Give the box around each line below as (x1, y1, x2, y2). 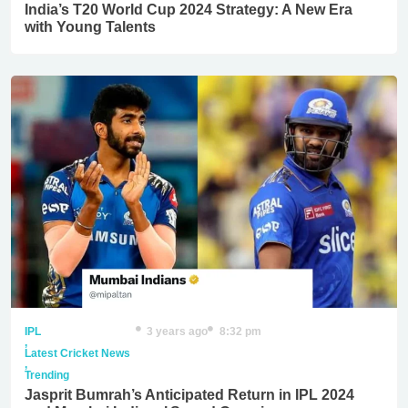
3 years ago (147, 324, 209, 338)
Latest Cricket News (24, 346, 130, 360)
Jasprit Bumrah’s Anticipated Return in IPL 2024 (24, 386, 354, 403)
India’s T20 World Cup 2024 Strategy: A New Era (24, 2, 352, 18)
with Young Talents (24, 19, 156, 36)
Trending (24, 368, 69, 382)
